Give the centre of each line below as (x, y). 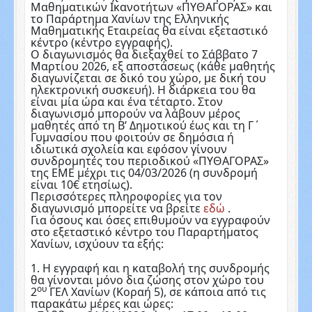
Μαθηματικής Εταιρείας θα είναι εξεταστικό (149, 30)
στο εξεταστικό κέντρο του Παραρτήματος (144, 232)
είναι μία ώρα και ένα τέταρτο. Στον (126, 101)
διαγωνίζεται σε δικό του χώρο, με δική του (148, 78)
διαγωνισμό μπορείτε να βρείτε (117, 208)
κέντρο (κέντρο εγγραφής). (101, 42)
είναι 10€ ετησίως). (81, 184)
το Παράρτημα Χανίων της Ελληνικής (130, 18)
